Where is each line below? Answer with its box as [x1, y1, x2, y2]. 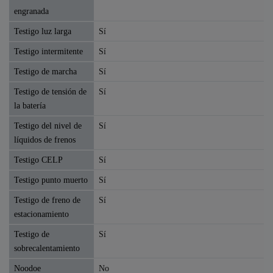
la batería [14, 100, 46, 110]
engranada [14, 5, 49, 16]
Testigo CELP [14, 154, 63, 165]
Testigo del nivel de [14, 120, 82, 130]
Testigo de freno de [14, 194, 80, 205]
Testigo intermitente [14, 46, 83, 56]
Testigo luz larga [14, 26, 71, 36]
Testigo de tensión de [14, 86, 87, 96]
